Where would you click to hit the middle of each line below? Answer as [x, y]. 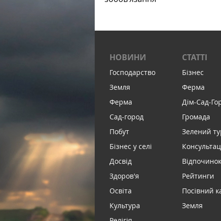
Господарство [132, 72]
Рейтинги [198, 176]
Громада [196, 117]
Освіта [121, 191]
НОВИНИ [128, 57]
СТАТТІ [195, 57]
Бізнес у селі [131, 146]
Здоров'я [124, 176]
